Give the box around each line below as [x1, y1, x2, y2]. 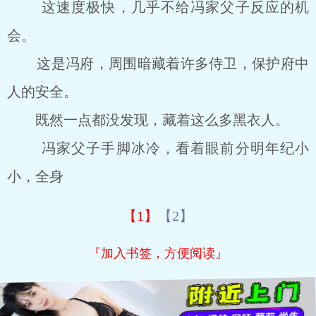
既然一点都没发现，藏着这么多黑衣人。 [7, 112, 289, 128]
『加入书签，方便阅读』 [88, 246, 228, 260]
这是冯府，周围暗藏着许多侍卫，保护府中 [7, 56, 309, 71]
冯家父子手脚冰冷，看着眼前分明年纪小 [7, 140, 309, 156]
